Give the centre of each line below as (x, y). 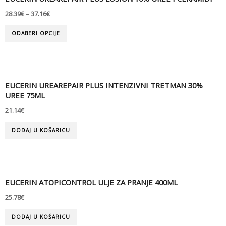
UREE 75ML (25, 96)
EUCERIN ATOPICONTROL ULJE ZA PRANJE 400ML (91, 182)
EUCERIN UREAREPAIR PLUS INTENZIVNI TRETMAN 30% (104, 86)
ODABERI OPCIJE (36, 33)
